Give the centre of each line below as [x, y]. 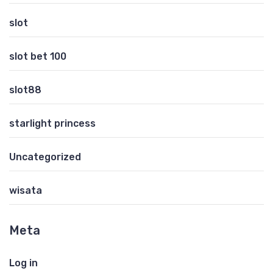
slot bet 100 [38, 56]
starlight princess [52, 123]
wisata [26, 190]
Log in [23, 263]
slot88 [25, 90]
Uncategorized [45, 157]
